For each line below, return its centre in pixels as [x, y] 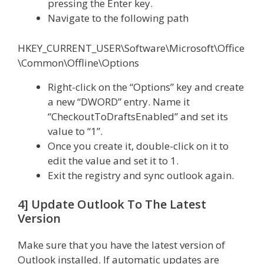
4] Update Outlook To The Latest [112, 204]
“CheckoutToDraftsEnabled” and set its [138, 116]
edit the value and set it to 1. [113, 160]
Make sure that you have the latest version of [121, 245]
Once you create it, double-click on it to [138, 146]
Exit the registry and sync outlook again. [141, 175]
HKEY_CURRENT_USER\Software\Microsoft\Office [131, 48]
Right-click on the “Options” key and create [146, 87]
